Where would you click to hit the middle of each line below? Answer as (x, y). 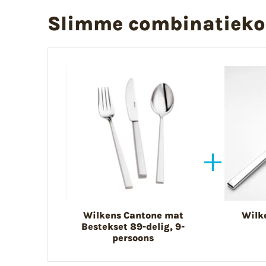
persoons (133, 237)
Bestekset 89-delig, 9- (133, 226)
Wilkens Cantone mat (133, 215)
